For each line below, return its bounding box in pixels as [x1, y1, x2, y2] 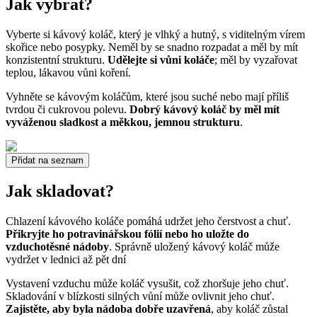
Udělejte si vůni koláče [108, 54, 214, 67]
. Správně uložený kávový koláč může [109, 241, 279, 253]
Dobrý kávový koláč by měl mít [129, 103, 279, 116]
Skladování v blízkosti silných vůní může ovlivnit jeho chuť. [6, 290, 275, 303]
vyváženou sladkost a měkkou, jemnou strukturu [6, 116, 240, 129]
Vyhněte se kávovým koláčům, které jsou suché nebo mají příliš [6, 91, 289, 103]
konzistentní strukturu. [6, 54, 108, 67]
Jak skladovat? [6, 182, 114, 201]
